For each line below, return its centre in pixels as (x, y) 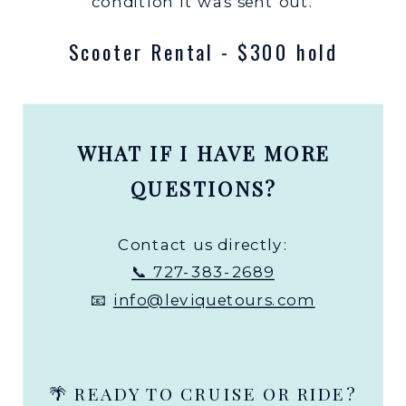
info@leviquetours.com (214, 300)
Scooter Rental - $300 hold (203, 52)
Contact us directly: (203, 244)
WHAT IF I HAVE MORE (204, 153)
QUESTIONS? (203, 188)
